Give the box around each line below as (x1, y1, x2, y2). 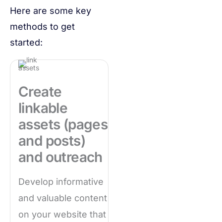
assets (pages (18, 116, 108, 133)
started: (10, 37, 43, 48)
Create (18, 83, 62, 101)
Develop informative (18, 176, 104, 187)
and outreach (18, 149, 103, 166)
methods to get (10, 21, 75, 32)
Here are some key (10, 5, 91, 16)
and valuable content (18, 193, 107, 204)
